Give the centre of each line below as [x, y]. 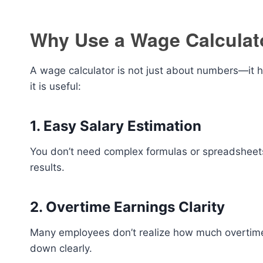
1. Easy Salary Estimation [116, 126]
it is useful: [55, 86]
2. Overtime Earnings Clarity [127, 207]
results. [47, 167]
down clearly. [61, 248]
